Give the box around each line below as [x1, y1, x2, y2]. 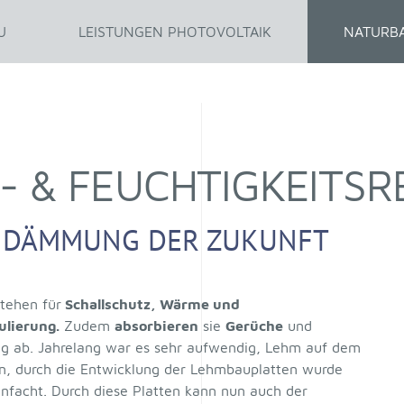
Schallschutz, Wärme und [60, 296, 240, 312]
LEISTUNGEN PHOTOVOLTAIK [78, 23, 271, 40]
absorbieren [114, 317, 198, 334]
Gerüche [225, 317, 283, 334]
